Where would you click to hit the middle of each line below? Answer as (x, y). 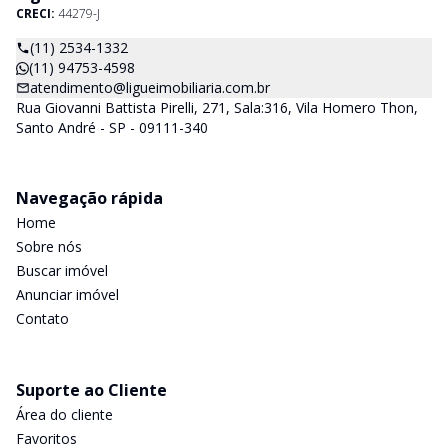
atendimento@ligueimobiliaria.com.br (150, 87)
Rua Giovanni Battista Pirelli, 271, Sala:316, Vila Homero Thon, (217, 107)
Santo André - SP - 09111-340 (112, 127)
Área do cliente (64, 414)
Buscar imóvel (62, 270)
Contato (42, 318)
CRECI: (37, 13)
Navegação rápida (89, 198)
